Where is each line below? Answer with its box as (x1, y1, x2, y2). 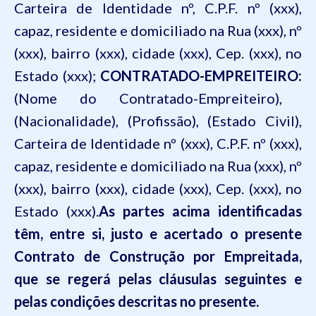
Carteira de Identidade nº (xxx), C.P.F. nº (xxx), (14, 135, 302, 152)
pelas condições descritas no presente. (14, 293, 259, 310)
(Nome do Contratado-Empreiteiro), (14, 90, 282, 107)
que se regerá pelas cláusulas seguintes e (14, 270, 302, 287)
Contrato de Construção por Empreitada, (14, 248, 302, 265)
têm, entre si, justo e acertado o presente (14, 225, 302, 242)
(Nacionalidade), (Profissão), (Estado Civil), (14, 112, 302, 129)
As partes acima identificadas (99, 202, 302, 219)
